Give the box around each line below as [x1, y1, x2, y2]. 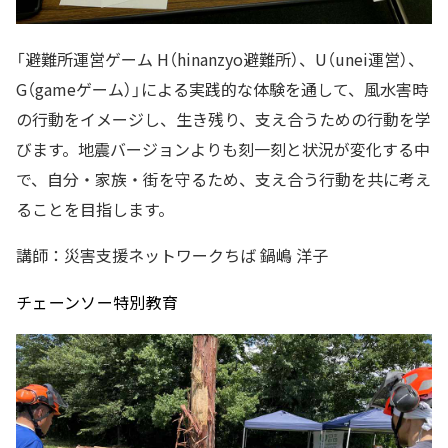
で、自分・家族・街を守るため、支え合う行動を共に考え [16, 167, 431, 192]
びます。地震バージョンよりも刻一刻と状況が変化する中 [16, 137, 430, 162]
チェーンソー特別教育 [16, 290, 179, 315]
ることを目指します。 [16, 197, 174, 222]
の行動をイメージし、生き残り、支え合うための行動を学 [16, 107, 431, 132]
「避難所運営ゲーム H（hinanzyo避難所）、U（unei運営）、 [16, 47, 424, 72]
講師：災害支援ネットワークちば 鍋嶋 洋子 [16, 243, 328, 268]
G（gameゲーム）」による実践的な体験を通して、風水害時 [16, 77, 428, 102]
